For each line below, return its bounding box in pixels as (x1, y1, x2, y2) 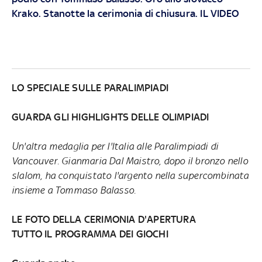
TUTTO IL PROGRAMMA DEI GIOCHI (11, 227, 168, 240)
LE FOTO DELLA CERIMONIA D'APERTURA (11, 213, 196, 225)
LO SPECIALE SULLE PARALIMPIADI (11, 81, 168, 94)
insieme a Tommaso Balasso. (11, 184, 136, 196)
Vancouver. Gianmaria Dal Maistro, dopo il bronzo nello (11, 154, 248, 167)
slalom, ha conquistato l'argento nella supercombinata (11, 169, 249, 181)
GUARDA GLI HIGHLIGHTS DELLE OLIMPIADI (11, 111, 209, 123)
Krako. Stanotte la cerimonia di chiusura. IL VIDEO (11, 7, 239, 19)
